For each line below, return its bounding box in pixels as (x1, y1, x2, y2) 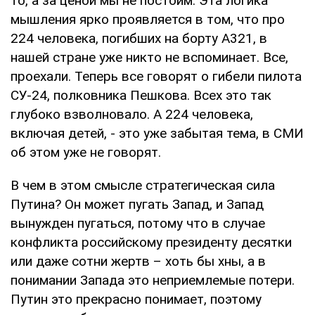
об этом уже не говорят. (11, 143, 161, 160)
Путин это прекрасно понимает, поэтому (11, 290, 262, 307)
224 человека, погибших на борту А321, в (11, 30, 267, 46)
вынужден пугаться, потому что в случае (11, 214, 265, 231)
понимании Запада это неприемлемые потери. (11, 271, 295, 288)
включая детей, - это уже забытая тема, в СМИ (11, 124, 304, 141)
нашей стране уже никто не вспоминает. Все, (11, 49, 288, 65)
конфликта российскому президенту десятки (11, 233, 292, 250)
